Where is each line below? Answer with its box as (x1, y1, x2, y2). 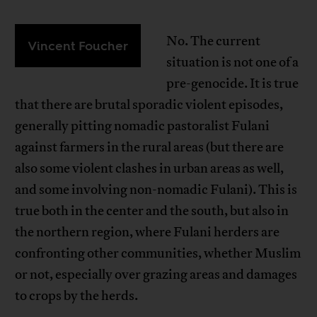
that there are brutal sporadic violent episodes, (15, 96, 284, 114)
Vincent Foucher (28, 37, 129, 55)
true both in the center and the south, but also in (15, 202, 289, 220)
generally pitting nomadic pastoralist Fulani (15, 117, 270, 135)
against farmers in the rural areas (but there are (15, 139, 284, 156)
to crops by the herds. (15, 287, 139, 305)
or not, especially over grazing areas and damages (15, 266, 298, 284)
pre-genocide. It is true (166, 75, 299, 93)
